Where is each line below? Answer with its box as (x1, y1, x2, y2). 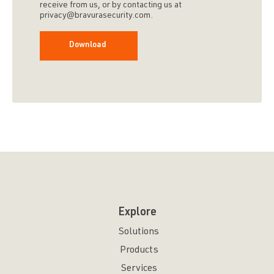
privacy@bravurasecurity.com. (40, 11, 153, 20)
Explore (117, 207, 157, 218)
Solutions (119, 227, 159, 237)
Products (119, 245, 158, 256)
